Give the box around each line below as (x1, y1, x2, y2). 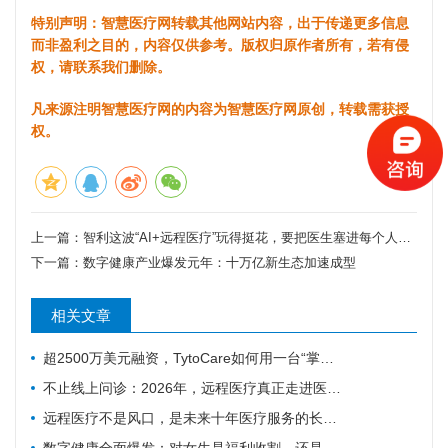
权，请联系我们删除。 (31, 58, 171, 75)
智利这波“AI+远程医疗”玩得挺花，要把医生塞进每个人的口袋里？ (83, 229, 398, 245)
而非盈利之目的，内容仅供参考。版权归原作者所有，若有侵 (31, 36, 409, 53)
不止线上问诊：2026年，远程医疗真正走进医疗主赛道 (43, 379, 327, 396)
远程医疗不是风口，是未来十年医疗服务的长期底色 (43, 409, 323, 426)
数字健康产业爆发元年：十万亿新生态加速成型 (83, 254, 356, 270)
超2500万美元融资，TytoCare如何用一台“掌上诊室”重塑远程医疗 (43, 349, 320, 366)
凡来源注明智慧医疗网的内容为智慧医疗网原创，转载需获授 (31, 100, 409, 117)
